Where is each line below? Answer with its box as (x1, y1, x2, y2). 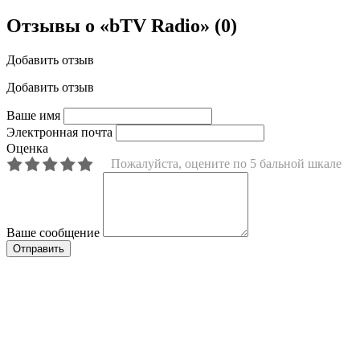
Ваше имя (6, 108, 60, 123)
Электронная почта (6, 125, 112, 140)
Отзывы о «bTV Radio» (6, 15, 215, 37)
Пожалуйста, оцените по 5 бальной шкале (111, 157, 342, 171)
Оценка (6, 141, 48, 156)
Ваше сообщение (6, 226, 100, 240)
